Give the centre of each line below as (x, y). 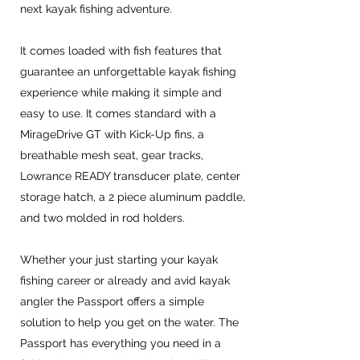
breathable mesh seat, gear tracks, (112, 155)
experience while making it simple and (121, 92)
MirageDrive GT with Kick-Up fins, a (112, 134)
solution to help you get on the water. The (129, 322)
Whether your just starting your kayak (119, 259)
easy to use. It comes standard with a (118, 113)
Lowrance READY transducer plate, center (130, 176)
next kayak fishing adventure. (96, 8)
